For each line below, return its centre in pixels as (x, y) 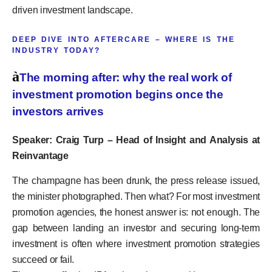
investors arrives (58, 112)
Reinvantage (42, 156)
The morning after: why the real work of (126, 78)
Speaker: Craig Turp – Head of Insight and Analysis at (136, 140)
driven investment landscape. (73, 10)
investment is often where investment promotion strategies (136, 243)
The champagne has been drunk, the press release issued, (136, 180)
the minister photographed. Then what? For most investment (136, 196)
